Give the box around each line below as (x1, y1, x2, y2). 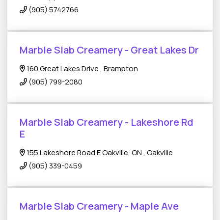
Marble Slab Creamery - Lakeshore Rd (20, 115, 193, 129)
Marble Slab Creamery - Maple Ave (20, 199, 179, 213)
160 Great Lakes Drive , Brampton (25, 63, 138, 74)
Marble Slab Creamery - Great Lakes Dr (20, 43, 199, 56)
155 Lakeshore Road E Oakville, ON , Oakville (25, 147, 173, 158)
